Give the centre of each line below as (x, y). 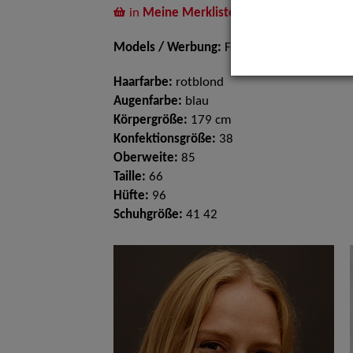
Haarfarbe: (143, 83)
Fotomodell (255, 48)
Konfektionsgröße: (165, 139)
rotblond (198, 83)
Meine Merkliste (189, 13)
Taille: (130, 177)
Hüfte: (131, 196)
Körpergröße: (150, 121)
